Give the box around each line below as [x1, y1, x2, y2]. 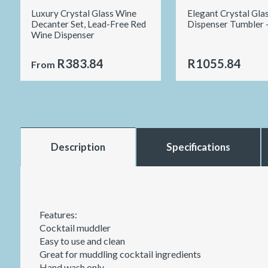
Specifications [166, 140, 231, 153]
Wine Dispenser [31, 29, 95, 40]
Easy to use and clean [39, 234, 125, 246]
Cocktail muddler [39, 221, 111, 233]
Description [50, 140, 105, 153]
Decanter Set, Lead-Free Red [31, 18, 147, 29]
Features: [39, 208, 77, 220]
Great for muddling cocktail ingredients [39, 248, 201, 260]
